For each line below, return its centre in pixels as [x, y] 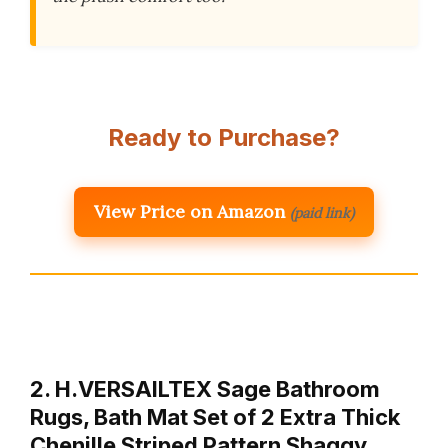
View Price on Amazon [189, 212]
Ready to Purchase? [224, 138]
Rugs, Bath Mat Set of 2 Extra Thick [215, 417]
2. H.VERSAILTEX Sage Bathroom [205, 389]
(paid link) [322, 213]
